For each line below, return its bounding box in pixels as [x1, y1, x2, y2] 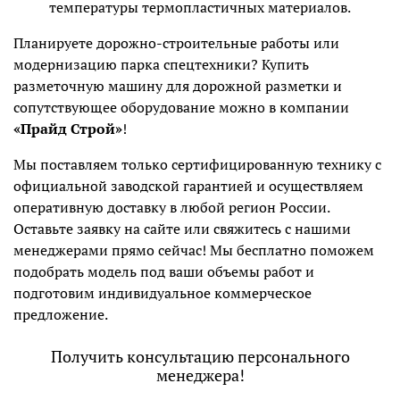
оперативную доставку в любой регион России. [13, 197, 329, 218]
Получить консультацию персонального [50, 346, 350, 368]
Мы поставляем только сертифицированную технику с [13, 154, 381, 175]
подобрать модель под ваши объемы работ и [13, 262, 314, 282]
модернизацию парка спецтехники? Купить [13, 54, 309, 75]
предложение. [13, 304, 108, 325]
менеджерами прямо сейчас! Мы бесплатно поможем [13, 240, 374, 261]
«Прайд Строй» [13, 119, 122, 139]
